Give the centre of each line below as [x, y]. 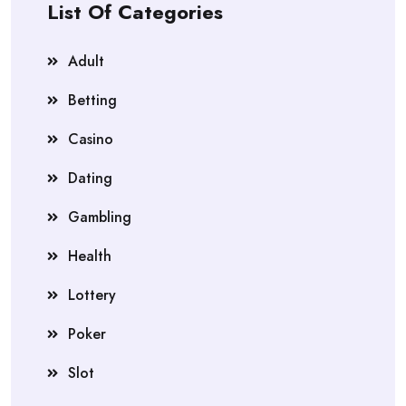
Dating [90, 178]
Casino [91, 139]
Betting [92, 100]
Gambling [100, 217]
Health [90, 256]
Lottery [92, 295]
